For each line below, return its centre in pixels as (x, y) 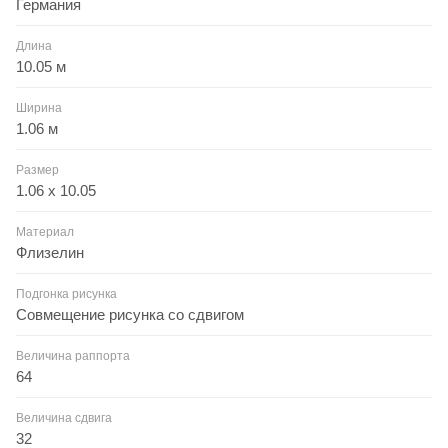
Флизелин (50, 252)
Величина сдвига (64, 417)
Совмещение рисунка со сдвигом (130, 314)
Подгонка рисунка (66, 293)
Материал (45, 231)
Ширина (39, 107)
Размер (37, 169)
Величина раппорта (73, 355)
